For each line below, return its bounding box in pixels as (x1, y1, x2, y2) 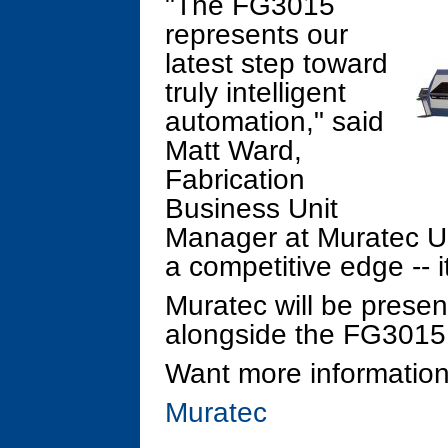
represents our (165, 19, 348, 50)
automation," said (165, 106, 384, 137)
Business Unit (165, 193, 338, 224)
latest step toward (165, 48, 388, 79)
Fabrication (165, 164, 305, 195)
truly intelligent (165, 77, 346, 108)
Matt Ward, (165, 135, 302, 166)
